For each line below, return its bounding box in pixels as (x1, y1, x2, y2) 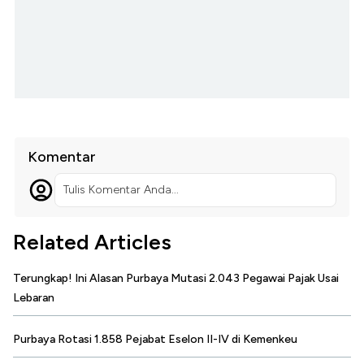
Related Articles (13, 228, 171, 255)
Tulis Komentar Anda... (63, 182, 179, 197)
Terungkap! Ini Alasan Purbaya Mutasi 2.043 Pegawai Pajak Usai (13, 271, 339, 285)
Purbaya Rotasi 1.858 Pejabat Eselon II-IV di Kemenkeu (13, 331, 297, 346)
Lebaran (13, 290, 54, 305)
